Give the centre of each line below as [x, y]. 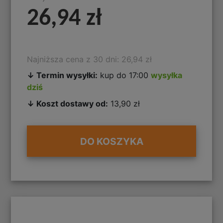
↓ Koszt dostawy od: [68, 104]
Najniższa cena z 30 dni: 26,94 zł [90, 59]
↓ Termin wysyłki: [62, 75]
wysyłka [167, 75]
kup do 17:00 [124, 75]
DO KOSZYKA [111, 141]
